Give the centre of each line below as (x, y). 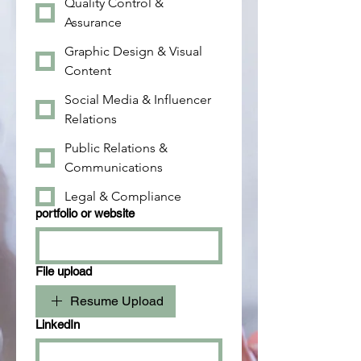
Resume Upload (117, 301)
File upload (64, 272)
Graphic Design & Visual (133, 52)
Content (88, 71)
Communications (114, 168)
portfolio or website (85, 214)
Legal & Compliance (123, 197)
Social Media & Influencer (138, 100)
